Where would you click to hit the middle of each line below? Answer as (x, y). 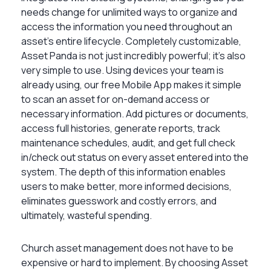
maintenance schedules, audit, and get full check (128, 142)
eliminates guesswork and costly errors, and (119, 201)
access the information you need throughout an (127, 26)
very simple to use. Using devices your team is (122, 70)
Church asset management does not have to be (127, 248)
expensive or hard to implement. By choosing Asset (135, 262)
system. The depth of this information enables (123, 171)
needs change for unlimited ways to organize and (129, 12)
